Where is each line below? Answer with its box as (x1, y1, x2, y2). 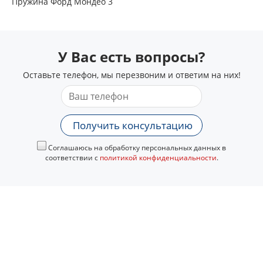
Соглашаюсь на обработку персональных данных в (46, 143, 226, 153)
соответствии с (45, 153, 100, 163)
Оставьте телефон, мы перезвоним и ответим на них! (22, 69, 241, 80)
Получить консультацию (73, 119, 193, 132)
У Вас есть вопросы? (58, 47, 205, 66)
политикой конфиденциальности (99, 153, 217, 163)
